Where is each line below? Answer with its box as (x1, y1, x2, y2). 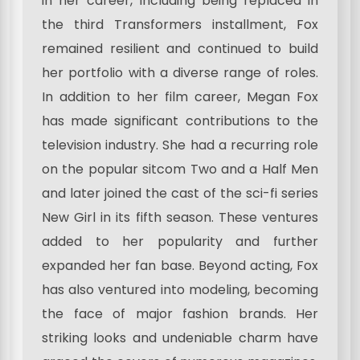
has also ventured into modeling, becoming (42, 280, 318, 299)
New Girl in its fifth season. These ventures (42, 207, 318, 227)
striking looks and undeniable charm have (42, 328, 318, 347)
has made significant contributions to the (42, 111, 318, 130)
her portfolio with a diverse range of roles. (42, 63, 318, 82)
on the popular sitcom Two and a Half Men (42, 159, 318, 178)
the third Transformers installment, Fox (42, 14, 318, 34)
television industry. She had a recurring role (42, 135, 318, 154)
